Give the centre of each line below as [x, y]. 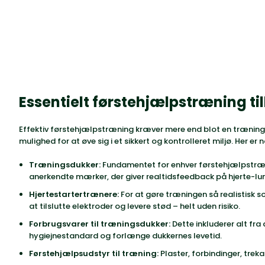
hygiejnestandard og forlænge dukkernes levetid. [125, 236]
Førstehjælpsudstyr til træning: [94, 253]
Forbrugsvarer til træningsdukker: [100, 224]
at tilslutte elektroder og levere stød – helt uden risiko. [135, 206]
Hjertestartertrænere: [74, 194]
